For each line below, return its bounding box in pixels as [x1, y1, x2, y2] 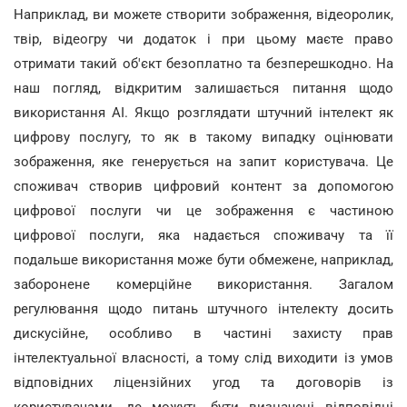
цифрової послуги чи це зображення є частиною [14, 203, 393, 219]
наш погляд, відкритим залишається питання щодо [14, 80, 393, 96]
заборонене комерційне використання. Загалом [14, 276, 393, 293]
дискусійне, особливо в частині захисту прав [14, 325, 393, 342]
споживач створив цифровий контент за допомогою [14, 178, 393, 194]
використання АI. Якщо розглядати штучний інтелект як [14, 104, 393, 121]
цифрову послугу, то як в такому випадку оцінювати [14, 129, 393, 145]
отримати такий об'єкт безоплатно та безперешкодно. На [14, 55, 393, 72]
